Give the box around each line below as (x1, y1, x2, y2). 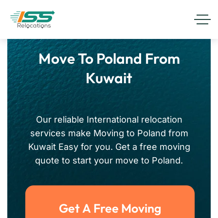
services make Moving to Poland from (30, 128, 188, 138)
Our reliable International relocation (36, 114, 182, 125)
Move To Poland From (38, 49, 180, 68)
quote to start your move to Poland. (35, 155, 183, 165)
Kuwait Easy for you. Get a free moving (28, 142, 190, 152)
